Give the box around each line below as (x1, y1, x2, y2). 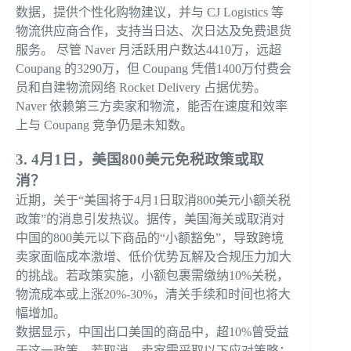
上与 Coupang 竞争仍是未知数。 (16, 118, 193, 132)
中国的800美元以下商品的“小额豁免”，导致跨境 (16, 230, 284, 244)
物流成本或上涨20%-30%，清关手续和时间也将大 (16, 287, 291, 301)
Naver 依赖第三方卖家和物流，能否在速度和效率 (16, 99, 288, 113)
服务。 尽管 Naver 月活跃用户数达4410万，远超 (16, 42, 281, 56)
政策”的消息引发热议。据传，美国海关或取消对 (16, 212, 284, 226)
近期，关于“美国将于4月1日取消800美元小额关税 (16, 193, 291, 207)
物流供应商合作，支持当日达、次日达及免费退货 (16, 24, 291, 38)
